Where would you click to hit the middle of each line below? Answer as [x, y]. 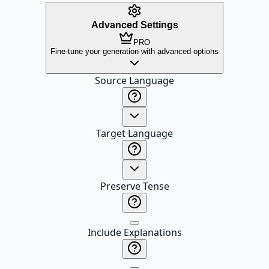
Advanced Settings [134, 25]
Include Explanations [134, 232]
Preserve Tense [134, 186]
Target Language [134, 133]
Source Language [134, 80]
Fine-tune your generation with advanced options [134, 51]
